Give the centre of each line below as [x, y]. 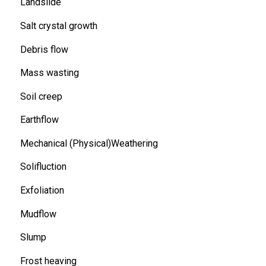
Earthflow [39, 120]
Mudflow [38, 214]
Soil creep [41, 96]
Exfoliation [42, 191]
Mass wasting [49, 73]
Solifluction [43, 167]
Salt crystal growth [58, 26]
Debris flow [44, 49]
